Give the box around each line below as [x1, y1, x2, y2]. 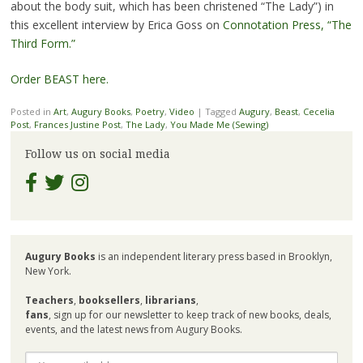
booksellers [78, 293, 140, 307]
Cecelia [302, 105, 335, 118]
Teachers [24, 293, 74, 307]
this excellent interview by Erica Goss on [10, 17, 223, 33]
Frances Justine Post [33, 118, 121, 131]
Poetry [135, 105, 164, 118]
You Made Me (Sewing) [169, 118, 268, 131]
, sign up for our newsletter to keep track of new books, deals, [48, 307, 331, 322]
